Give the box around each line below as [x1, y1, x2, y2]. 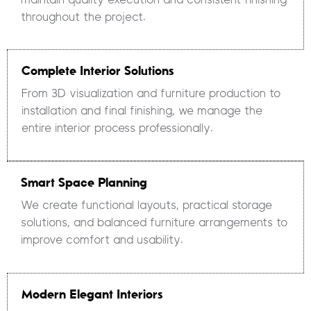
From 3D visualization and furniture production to [22, 87, 280, 99]
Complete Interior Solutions [22, 63, 174, 78]
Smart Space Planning [21, 176, 147, 190]
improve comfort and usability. [21, 234, 183, 246]
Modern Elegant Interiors [22, 287, 162, 301]
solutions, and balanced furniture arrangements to [21, 217, 287, 229]
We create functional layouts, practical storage [21, 199, 272, 212]
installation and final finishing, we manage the [22, 104, 262, 117]
